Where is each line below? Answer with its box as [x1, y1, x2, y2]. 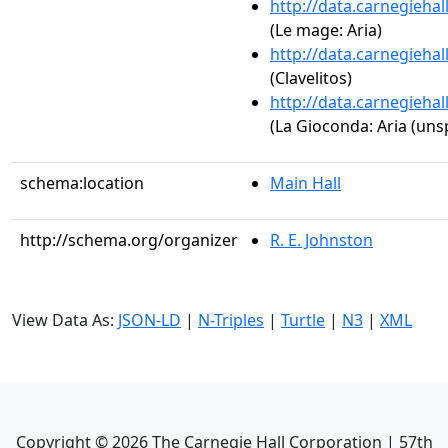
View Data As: [12, 309, 118, 331]
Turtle [281, 309, 325, 331]
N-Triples [198, 309, 264, 331]
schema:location [20, 172, 144, 194]
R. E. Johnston [270, 229, 373, 251]
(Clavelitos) [270, 67, 352, 89]
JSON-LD [118, 309, 181, 331]
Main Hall [270, 172, 341, 194]
